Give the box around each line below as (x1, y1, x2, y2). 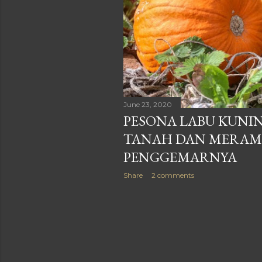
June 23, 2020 (123, 100, 172, 109)
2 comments (151, 171, 194, 180)
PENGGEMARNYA (123, 148, 237, 167)
